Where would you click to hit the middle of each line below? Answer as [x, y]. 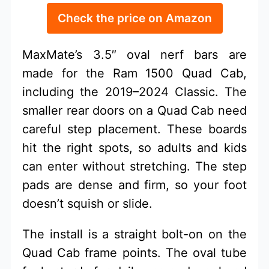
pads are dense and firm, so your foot [134, 185]
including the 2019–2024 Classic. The [134, 92]
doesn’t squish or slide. [88, 203]
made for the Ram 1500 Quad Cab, [134, 73]
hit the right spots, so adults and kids [134, 147]
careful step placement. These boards [134, 129]
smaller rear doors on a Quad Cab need [134, 110]
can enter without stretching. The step [134, 166]
